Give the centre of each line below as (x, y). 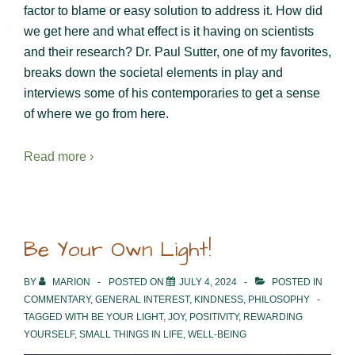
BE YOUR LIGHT (127, 317)
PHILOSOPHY (279, 299)
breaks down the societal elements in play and (153, 72)
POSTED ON (137, 282)
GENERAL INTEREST (142, 299)
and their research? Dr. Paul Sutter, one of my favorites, (177, 52)
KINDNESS (219, 299)
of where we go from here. (96, 113)
